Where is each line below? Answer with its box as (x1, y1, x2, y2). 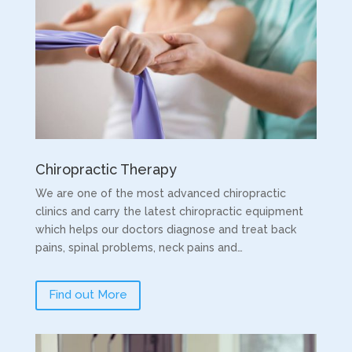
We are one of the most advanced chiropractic (35, 186, 286, 200)
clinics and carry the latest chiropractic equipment (35, 204, 303, 218)
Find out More (48, 288, 127, 302)
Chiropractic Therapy (35, 160, 177, 178)
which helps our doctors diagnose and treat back (35, 222, 296, 236)
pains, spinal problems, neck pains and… (35, 240, 243, 254)
